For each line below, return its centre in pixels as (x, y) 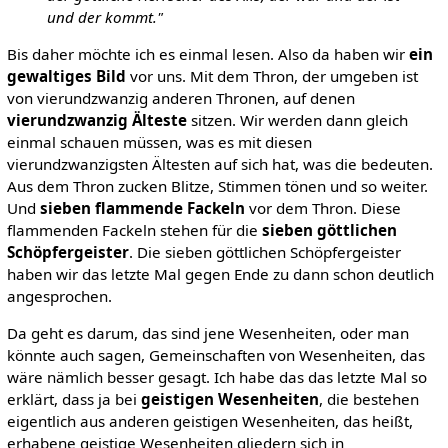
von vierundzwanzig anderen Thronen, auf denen (180, 97)
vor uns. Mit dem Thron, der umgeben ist (271, 75)
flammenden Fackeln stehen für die (134, 229)
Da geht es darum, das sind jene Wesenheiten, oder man (207, 333)
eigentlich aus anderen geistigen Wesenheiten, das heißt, (209, 421)
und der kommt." (104, 16)
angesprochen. (59, 295)
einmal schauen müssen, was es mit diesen (159, 141)
